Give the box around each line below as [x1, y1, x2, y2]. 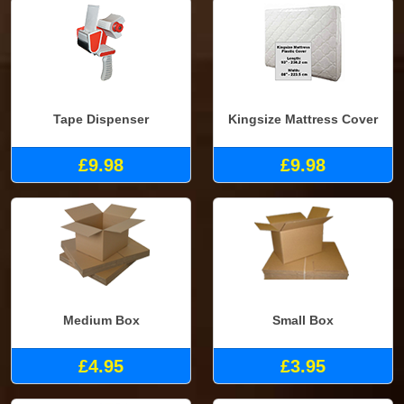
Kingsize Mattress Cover [228, 112, 378, 127]
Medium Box [62, 313, 140, 328]
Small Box [272, 313, 334, 328]
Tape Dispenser [53, 112, 149, 127]
